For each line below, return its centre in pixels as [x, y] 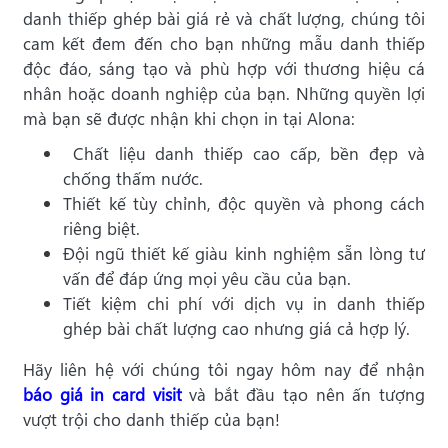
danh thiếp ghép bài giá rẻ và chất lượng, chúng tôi [224, 19]
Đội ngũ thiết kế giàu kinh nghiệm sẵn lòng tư [244, 254]
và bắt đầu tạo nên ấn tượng [303, 395]
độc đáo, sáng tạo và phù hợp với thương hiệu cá [224, 69]
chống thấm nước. [133, 179]
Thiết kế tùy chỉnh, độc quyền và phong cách [244, 204]
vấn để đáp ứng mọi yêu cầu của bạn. [207, 279]
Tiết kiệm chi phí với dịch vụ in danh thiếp [244, 304]
